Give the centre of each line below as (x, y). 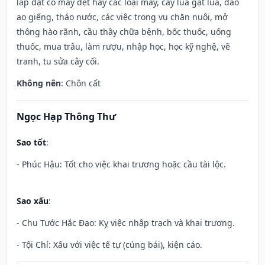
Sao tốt (31, 143)
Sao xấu (33, 201)
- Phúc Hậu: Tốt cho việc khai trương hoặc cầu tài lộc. (121, 164)
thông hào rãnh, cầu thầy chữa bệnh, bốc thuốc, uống (124, 32)
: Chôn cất (81, 83)
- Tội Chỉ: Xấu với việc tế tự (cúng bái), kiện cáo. (109, 245)
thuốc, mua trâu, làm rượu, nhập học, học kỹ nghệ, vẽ (123, 47)
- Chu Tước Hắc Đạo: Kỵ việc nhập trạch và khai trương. (126, 223)
